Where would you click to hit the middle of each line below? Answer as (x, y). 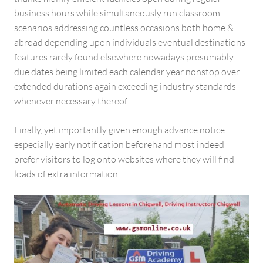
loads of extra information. (67, 173)
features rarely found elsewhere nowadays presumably (124, 57)
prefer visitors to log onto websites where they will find (124, 159)
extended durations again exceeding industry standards (125, 86)
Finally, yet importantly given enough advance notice (119, 129)
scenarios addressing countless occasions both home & (124, 27)
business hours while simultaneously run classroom (117, 13)
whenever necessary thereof (71, 101)
